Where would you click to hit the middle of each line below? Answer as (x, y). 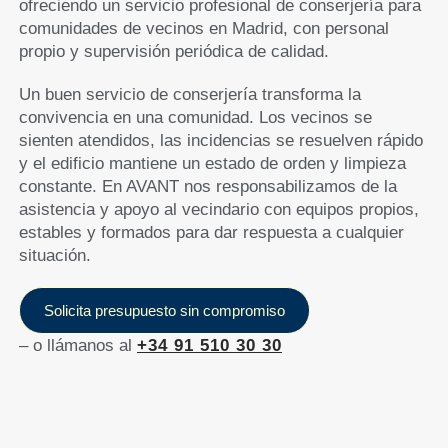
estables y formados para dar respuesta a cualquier (211, 232)
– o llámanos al (77, 345)
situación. (54, 255)
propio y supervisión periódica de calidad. (173, 51)
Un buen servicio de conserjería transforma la (189, 94)
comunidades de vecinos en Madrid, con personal (203, 28)
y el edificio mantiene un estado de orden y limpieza (212, 163)
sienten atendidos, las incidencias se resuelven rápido (220, 140)
